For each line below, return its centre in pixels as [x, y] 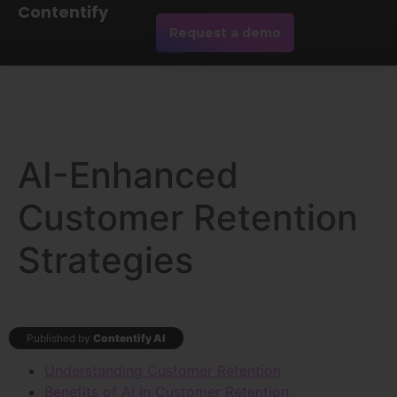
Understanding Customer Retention [163, 371]
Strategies [105, 260]
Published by [60, 338]
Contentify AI [129, 338]
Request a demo [226, 33]
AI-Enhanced [128, 175]
